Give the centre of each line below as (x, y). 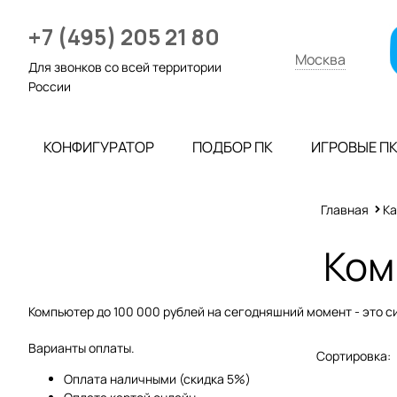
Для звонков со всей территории (125, 67)
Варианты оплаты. (82, 348)
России (50, 86)
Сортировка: (354, 355)
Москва (320, 59)
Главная (345, 210)
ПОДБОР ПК (233, 147)
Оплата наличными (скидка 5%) (157, 379)
